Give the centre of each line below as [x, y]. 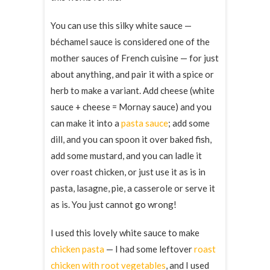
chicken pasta [77, 249]
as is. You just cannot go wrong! [114, 204]
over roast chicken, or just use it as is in [128, 171]
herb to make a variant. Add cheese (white [133, 90]
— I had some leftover [149, 249]
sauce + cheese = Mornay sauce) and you [131, 106]
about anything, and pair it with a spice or [132, 74]
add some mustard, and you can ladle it [126, 155]
